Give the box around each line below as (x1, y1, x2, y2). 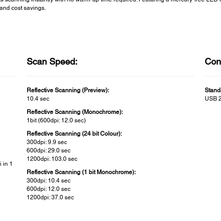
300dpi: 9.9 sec (26, 138, 67, 146)
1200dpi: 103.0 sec (26, 155, 77, 162)
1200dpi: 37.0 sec (26, 193, 74, 201)
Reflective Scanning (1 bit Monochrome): (26, 168, 136, 176)
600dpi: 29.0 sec (26, 147, 71, 154)
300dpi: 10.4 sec (26, 177, 71, 184)
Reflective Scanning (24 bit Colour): (26, 130, 122, 137)
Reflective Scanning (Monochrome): (26, 108, 123, 115)
